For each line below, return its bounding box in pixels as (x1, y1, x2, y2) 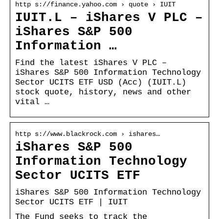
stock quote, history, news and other (15, 87, 191, 97)
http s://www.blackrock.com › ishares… (15, 130, 160, 138)
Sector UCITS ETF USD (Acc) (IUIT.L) (15, 77, 186, 87)
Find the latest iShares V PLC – (15, 58, 167, 67)
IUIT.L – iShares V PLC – (15, 10, 203, 25)
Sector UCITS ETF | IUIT (15, 197, 128, 207)
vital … (15, 97, 49, 107)
